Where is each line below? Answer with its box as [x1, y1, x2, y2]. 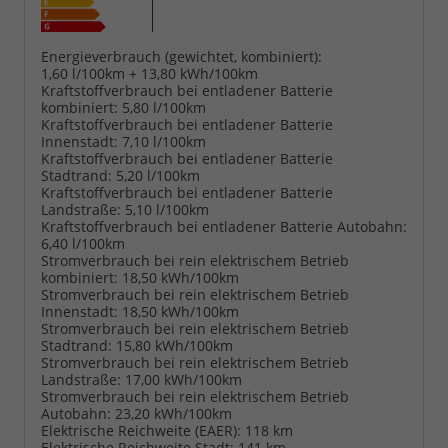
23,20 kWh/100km [115, 404, 232, 424]
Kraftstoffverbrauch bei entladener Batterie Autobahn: [41, 217, 407, 237]
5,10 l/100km [125, 200, 209, 220]
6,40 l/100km [41, 234, 125, 254]
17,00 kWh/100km [125, 370, 242, 390]
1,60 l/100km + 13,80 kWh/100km [41, 64, 258, 84]
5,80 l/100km [122, 98, 206, 118]
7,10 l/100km [122, 132, 206, 152]
